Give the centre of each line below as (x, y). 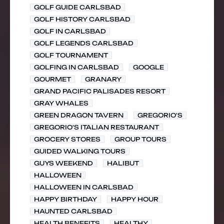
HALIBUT (123, 163)
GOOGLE (148, 67)
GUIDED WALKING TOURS (80, 151)
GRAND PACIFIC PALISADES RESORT (100, 91)
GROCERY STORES (67, 139)
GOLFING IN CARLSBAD (76, 67)
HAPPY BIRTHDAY (65, 199)
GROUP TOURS (140, 139)
